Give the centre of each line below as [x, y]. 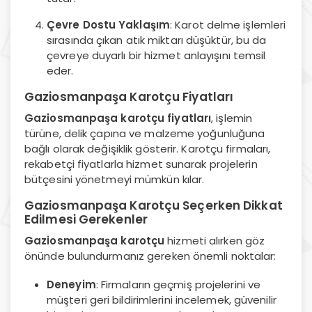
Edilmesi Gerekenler [86, 219]
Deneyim [71, 284]
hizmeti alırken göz [215, 240]
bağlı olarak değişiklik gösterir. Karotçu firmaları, [148, 148]
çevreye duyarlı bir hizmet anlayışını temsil [156, 55]
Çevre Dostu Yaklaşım [108, 24]
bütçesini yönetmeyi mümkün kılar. [115, 179]
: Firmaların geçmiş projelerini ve [178, 284]
